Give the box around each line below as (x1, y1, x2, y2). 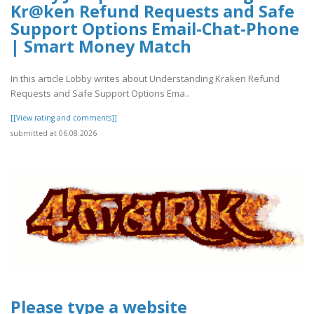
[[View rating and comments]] (11, 113, 117, 123)
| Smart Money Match (11, 35, 191, 58)
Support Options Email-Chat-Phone (11, 18, 299, 41)
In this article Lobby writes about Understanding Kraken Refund (11, 72, 280, 86)
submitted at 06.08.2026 (11, 128, 97, 139)
